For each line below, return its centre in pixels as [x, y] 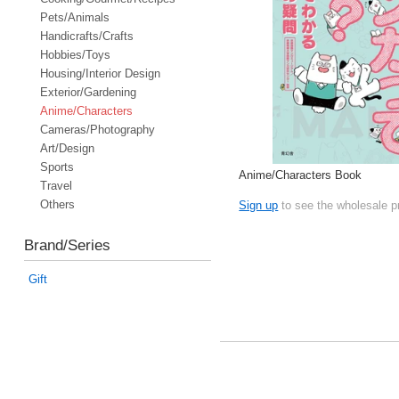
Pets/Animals [74, 17]
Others [57, 204]
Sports [57, 167]
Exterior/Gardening [88, 92]
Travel [56, 185]
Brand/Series [67, 245]
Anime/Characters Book [301, 175]
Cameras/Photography [97, 129]
